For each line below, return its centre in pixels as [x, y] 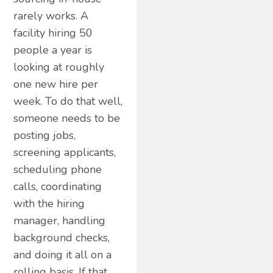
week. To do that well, [68, 101]
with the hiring [49, 203]
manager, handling [60, 220]
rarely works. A [51, 16]
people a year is [53, 50]
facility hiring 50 [53, 33]
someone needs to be [67, 118]
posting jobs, [45, 135]
